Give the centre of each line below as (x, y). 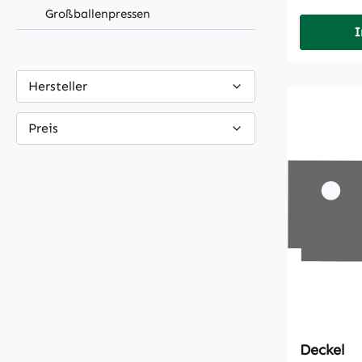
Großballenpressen (98, 14)
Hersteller (58, 86)
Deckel (322, 350)
